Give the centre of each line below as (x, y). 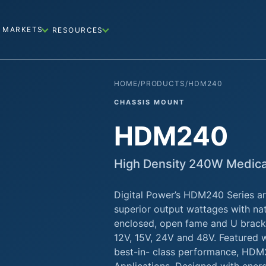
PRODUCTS (163, 83)
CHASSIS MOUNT (149, 102)
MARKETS (23, 29)
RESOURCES (77, 30)
